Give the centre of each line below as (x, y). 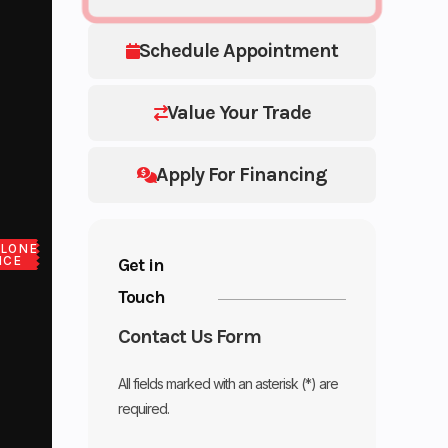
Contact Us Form (190, 336)
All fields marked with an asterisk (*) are (228, 383)
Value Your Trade (238, 112)
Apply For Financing (242, 174)
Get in (141, 264)
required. (144, 408)
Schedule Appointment (239, 50)
